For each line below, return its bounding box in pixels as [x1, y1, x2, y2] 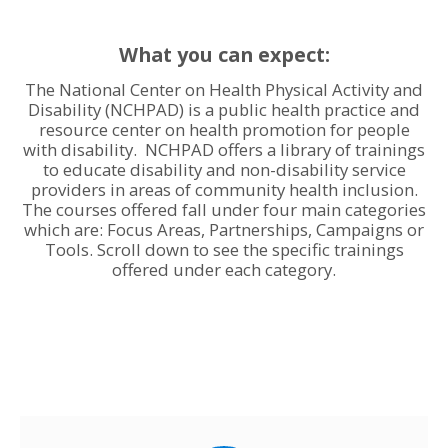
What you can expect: [118, 41, 330, 68]
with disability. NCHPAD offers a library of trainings [23, 138, 425, 161]
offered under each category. [112, 258, 336, 281]
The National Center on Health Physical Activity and [25, 78, 423, 101]
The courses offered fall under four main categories [22, 198, 426, 221]
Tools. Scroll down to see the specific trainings [44, 238, 404, 261]
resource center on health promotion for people [38, 118, 410, 141]
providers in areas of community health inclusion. [30, 178, 418, 201]
